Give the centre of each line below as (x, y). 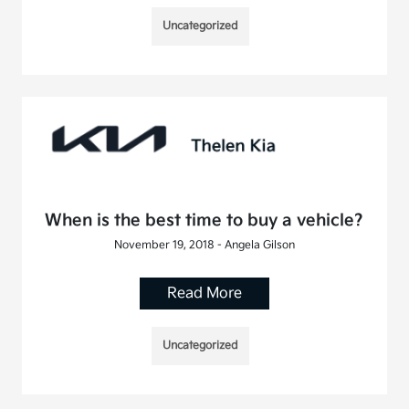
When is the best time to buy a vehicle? (204, 220)
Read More (204, 293)
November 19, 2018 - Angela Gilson (204, 245)
